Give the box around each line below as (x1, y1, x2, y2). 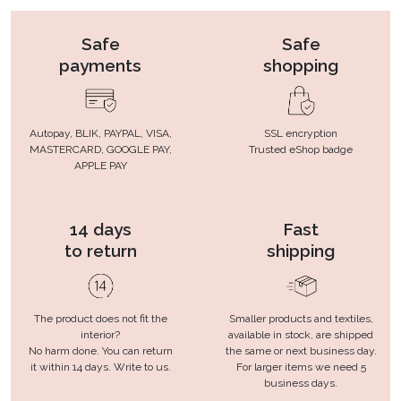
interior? (81, 328, 120, 341)
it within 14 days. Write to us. (30, 360, 171, 373)
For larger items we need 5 (235, 360, 366, 373)
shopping (263, 55, 338, 76)
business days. (264, 376, 337, 389)
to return (64, 240, 137, 260)
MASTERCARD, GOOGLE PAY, (29, 142, 172, 156)
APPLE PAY (73, 158, 127, 172)
